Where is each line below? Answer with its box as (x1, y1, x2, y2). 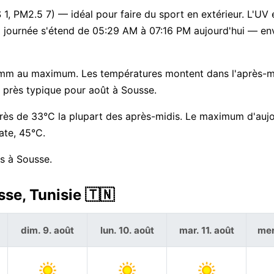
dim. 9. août (21, 224, 74, 236)
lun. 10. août (100, 224, 154, 236)
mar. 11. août (179, 224, 234, 236)
